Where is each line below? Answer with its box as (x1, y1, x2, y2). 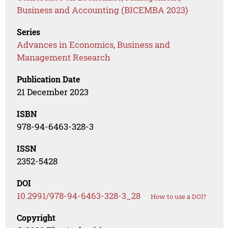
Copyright (17, 212, 56, 223)
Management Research (17, 51, 111, 64)
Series (17, 26, 41, 38)
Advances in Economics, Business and (17, 39, 170, 51)
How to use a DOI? (151, 192, 207, 202)
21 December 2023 (17, 86, 89, 98)
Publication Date (17, 74, 80, 85)
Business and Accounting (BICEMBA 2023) (17, 4, 188, 16)
